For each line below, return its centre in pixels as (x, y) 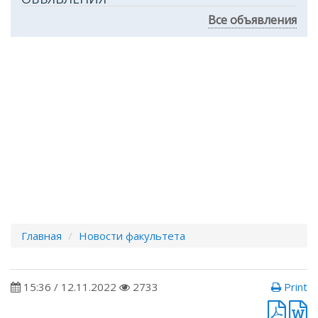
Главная (42, 236)
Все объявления (252, 20)
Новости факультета (132, 236)
